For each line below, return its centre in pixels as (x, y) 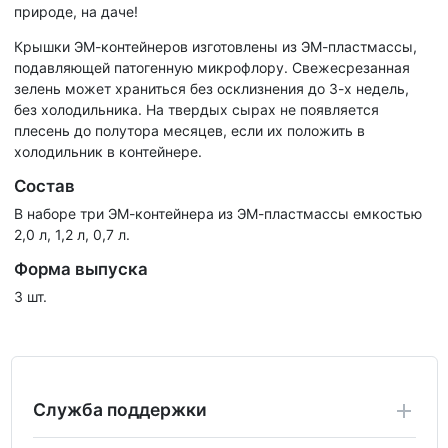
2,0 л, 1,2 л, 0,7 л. (72, 234)
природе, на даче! (76, 11)
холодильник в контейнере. (108, 151)
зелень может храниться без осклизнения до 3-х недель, (211, 88)
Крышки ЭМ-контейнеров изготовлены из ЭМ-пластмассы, (215, 46)
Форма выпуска (81, 268)
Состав (44, 185)
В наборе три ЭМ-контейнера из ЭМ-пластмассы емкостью (218, 213)
